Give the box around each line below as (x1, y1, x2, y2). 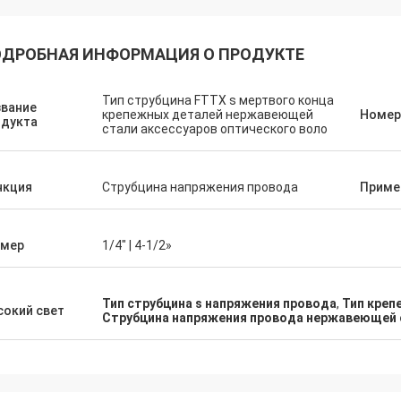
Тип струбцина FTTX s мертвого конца (102, 93, 334, 107)
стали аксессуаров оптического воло (102, 122, 328, 136)
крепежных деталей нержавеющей (102, 107, 313, 122)
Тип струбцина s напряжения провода (102, 296, 337, 311)
